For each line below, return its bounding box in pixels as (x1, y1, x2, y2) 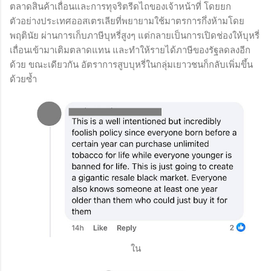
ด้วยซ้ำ (10, 73, 37, 85)
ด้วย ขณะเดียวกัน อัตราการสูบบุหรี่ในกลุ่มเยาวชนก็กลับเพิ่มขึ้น (10, 59, 253, 70)
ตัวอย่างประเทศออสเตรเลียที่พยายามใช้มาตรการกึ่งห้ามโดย (10, 15, 244, 27)
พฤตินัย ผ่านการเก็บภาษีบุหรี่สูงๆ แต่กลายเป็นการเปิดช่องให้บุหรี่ (10, 30, 260, 41)
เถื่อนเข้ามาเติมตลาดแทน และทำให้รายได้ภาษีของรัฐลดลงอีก (10, 44, 250, 56)
